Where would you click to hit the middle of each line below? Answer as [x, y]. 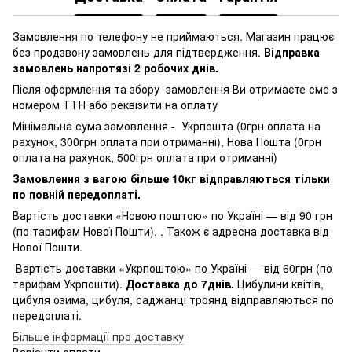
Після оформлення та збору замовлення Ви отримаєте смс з [175, 88]
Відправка [292, 51]
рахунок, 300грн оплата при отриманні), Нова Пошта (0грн [167, 141]
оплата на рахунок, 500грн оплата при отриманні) [147, 157]
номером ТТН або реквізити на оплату [115, 104]
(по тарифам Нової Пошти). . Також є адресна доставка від [171, 231]
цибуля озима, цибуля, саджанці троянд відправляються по [173, 299]
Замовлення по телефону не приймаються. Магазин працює [173, 36]
